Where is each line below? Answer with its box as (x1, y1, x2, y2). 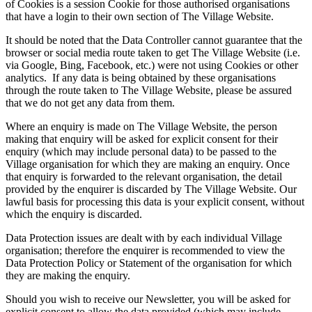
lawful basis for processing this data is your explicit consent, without (6, 196, 304, 208)
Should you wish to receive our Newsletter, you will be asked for (6, 293, 290, 306)
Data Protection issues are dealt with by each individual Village (6, 232, 282, 244)
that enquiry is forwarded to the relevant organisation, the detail (6, 171, 282, 183)
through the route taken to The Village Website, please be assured (6, 84, 292, 97)
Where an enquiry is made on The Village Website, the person (6, 120, 277, 133)
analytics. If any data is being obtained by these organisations (6, 72, 276, 84)
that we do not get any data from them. (6, 97, 175, 109)
